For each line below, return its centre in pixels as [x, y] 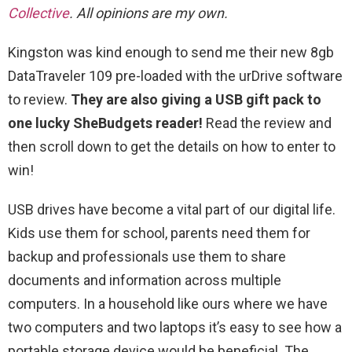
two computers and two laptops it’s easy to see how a [175, 327]
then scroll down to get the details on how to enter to [172, 147]
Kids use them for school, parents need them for [159, 233]
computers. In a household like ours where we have [168, 304]
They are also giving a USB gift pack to [196, 99]
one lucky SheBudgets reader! [105, 123]
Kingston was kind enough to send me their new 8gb [171, 52]
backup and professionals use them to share [147, 257]
